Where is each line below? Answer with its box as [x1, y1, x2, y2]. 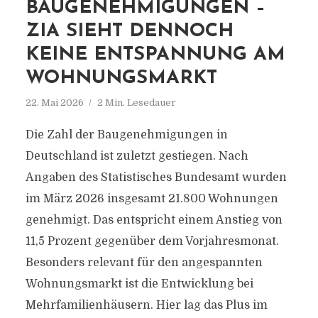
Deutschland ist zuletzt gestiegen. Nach [25, 150, 248, 163]
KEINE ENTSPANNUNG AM [25, 45, 285, 65]
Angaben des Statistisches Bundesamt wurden [25, 171, 287, 184]
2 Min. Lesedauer [97, 97, 176, 108]
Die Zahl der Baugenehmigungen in [25, 128, 228, 141]
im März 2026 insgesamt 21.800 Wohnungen [25, 192, 278, 205]
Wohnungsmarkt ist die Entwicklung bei [25, 278, 253, 290]
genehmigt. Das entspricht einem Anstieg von [25, 214, 283, 226]
